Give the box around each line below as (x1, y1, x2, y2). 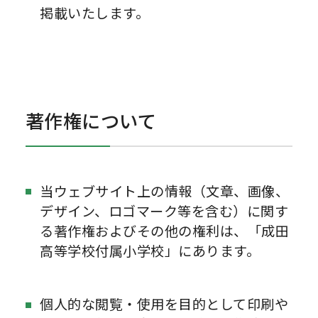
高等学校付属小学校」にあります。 (40, 240, 261, 261)
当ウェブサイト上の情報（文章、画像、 (40, 180, 290, 201)
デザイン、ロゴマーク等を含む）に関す (40, 200, 289, 221)
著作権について (25, 107, 157, 135)
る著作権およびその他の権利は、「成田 (40, 220, 290, 241)
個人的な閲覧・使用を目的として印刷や (40, 294, 289, 314)
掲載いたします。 (40, 2, 150, 23)
